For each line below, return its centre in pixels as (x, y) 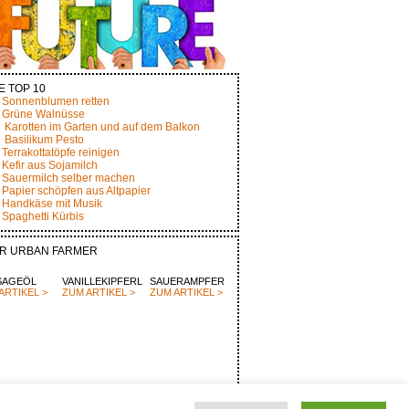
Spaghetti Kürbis (43, 216)
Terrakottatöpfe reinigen (61, 152)
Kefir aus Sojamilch (50, 165)
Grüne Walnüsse (43, 114)
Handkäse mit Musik (52, 204)
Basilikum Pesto (44, 140)
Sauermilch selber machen (68, 178)
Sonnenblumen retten (56, 101)
